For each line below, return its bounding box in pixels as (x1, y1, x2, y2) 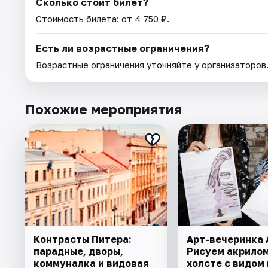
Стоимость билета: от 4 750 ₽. (36, 13, 169, 25)
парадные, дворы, (33, 245, 123, 258)
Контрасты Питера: (33, 233, 132, 246)
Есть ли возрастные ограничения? (36, 42, 209, 55)
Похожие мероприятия (25, 101, 182, 118)
